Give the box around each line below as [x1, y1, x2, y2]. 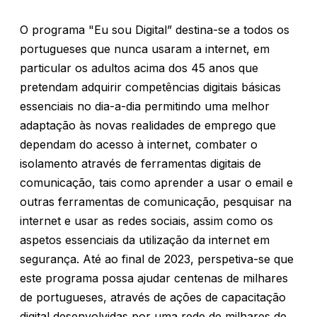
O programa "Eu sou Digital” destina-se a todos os [20, 23, 289, 37]
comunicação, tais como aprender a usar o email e [20, 175, 293, 190]
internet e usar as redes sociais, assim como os [20, 214, 273, 228]
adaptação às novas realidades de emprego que [20, 118, 276, 132]
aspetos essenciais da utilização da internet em [20, 233, 270, 247]
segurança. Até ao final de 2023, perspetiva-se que [20, 252, 294, 266]
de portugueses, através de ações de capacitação [20, 290, 286, 304]
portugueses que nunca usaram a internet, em [20, 42, 270, 56]
